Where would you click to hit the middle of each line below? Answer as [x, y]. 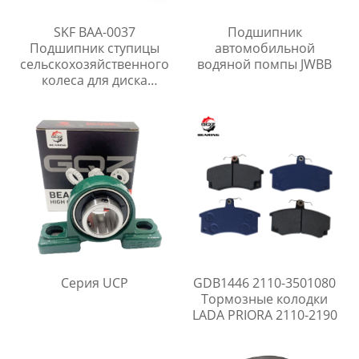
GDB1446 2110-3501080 [265, 283]
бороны [94, 97]
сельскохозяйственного [94, 65]
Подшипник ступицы [94, 48]
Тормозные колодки [265, 299]
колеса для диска [94, 81]
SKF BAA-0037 [94, 32]
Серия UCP [94, 283]
